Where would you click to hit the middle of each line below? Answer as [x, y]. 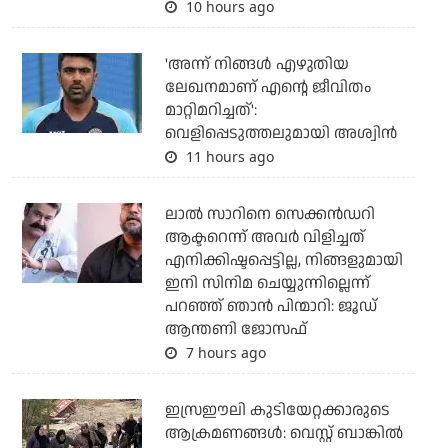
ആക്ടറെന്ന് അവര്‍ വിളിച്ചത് [264, 238]
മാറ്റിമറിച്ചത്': [210, 111]
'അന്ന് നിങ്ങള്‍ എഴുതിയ [256, 65]
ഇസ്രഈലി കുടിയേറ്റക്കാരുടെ [277, 411]
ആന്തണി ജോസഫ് [235, 330]
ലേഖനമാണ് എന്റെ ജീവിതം [267, 88]
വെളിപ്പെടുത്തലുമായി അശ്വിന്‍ [280, 134]
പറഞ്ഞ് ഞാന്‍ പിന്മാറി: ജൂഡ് [270, 307]
